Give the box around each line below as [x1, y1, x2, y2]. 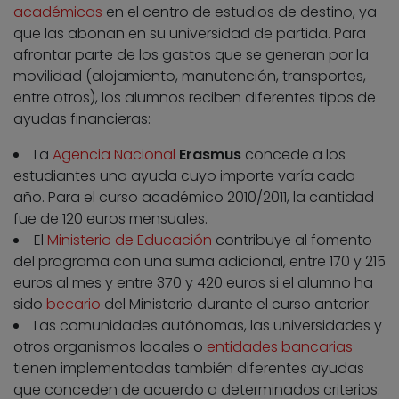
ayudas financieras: [13, 109, 151, 130]
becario [46, 294, 101, 315]
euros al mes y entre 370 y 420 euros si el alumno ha [13, 273, 373, 294]
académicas [13, 2, 102, 23]
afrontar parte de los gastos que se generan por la [13, 45, 369, 66]
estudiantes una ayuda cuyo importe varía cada [13, 166, 355, 187]
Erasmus [179, 144, 241, 166]
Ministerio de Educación [47, 230, 212, 251]
